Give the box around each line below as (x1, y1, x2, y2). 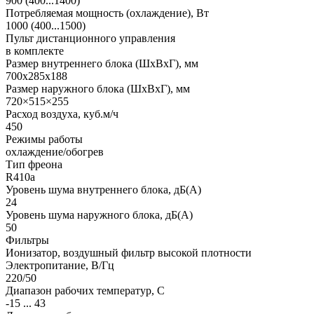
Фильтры (6, 234, 49, 247)
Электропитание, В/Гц (6, 259, 114, 272)
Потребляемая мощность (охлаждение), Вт (6, 7, 209, 20)
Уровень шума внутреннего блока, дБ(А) (6, 184, 201, 196)
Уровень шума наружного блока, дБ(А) (6, 209, 193, 221)
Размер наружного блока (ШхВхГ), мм (6, 83, 190, 95)
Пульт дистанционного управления (6, 32, 175, 45)
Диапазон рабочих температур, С (6, 285, 165, 297)
